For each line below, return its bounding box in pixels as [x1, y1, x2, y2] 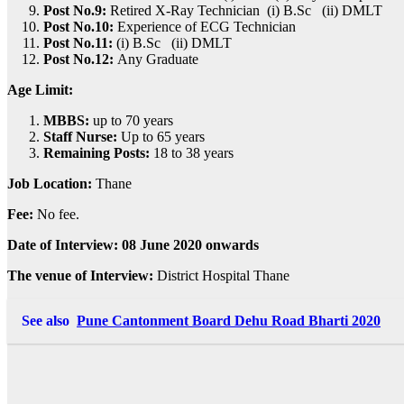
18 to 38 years [150, 144, 234, 161]
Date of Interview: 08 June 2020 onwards [7, 236, 259, 252]
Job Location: [7, 175, 96, 191]
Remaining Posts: [43, 144, 150, 161]
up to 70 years [89, 112, 173, 128]
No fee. [37, 206, 79, 222]
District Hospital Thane [153, 267, 289, 283]
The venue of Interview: [7, 267, 153, 283]
